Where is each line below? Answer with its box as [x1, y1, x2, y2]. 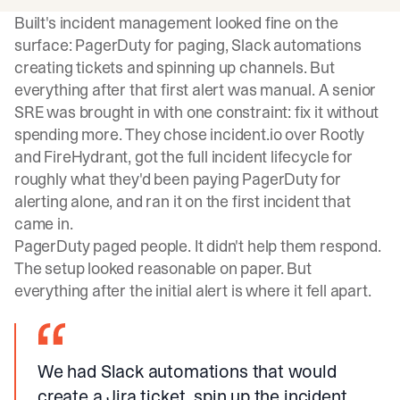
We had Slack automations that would [37, 359, 337, 384]
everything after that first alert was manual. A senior [14, 79, 377, 101]
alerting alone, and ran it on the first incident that [14, 190, 351, 212]
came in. [14, 212, 73, 235]
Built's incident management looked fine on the [14, 12, 338, 34]
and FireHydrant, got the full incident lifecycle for [14, 146, 353, 168]
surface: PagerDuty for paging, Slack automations [14, 34, 362, 56]
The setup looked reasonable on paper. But [14, 257, 312, 279]
